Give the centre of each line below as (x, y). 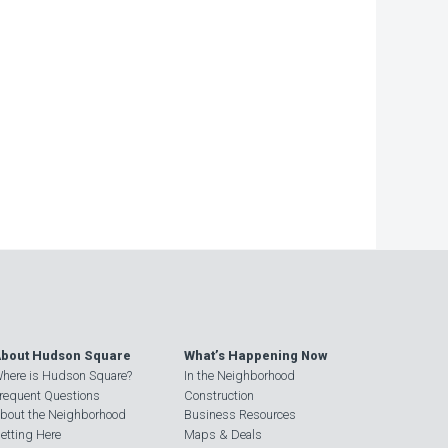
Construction (219, 395)
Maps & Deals (223, 434)
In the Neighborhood (239, 375)
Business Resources (240, 414)
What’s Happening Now (255, 355)
